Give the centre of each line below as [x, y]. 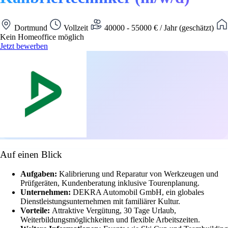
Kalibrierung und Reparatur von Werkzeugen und [139, 174]
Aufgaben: [40, 174]
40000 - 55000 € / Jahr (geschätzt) [159, 27]
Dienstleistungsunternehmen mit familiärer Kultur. [100, 202]
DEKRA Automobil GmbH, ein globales [138, 192]
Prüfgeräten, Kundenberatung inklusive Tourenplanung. [110, 183]
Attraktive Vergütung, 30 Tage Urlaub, [114, 211]
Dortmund [31, 27]
